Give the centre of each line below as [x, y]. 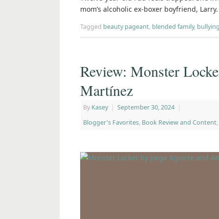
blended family [173, 27]
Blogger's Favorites [111, 123]
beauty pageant [126, 27]
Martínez [107, 90]
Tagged [92, 27]
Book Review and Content [179, 123]
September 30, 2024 [146, 108]
